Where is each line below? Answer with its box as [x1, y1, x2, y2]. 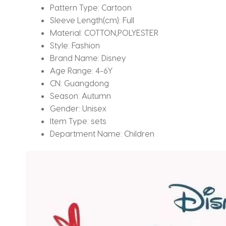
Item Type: [50, 116, 91, 126]
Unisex [82, 103, 107, 113]
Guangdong [64, 78, 109, 88]
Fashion [72, 40, 100, 50]
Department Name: [50, 128, 125, 138]
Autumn [82, 90, 111, 100]
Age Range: [50, 65, 96, 75]
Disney [101, 52, 127, 63]
